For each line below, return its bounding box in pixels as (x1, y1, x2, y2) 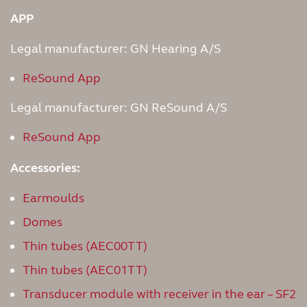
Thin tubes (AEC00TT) (23, 238, 147, 254)
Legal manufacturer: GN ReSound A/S (10, 100, 227, 115)
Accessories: (10, 160, 80, 175)
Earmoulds (23, 191, 84, 206)
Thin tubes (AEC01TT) (23, 262, 147, 278)
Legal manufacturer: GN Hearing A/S (10, 41, 221, 56)
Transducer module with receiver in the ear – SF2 (23, 286, 296, 302)
